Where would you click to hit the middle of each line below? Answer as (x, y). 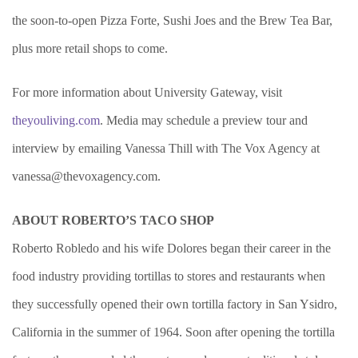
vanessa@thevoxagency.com (85, 176)
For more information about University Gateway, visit (147, 92)
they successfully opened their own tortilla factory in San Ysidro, (175, 304)
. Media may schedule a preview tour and (204, 120)
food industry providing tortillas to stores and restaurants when (169, 276)
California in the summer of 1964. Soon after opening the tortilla (173, 332)
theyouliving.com (56, 120)
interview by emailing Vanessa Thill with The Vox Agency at (166, 148)
